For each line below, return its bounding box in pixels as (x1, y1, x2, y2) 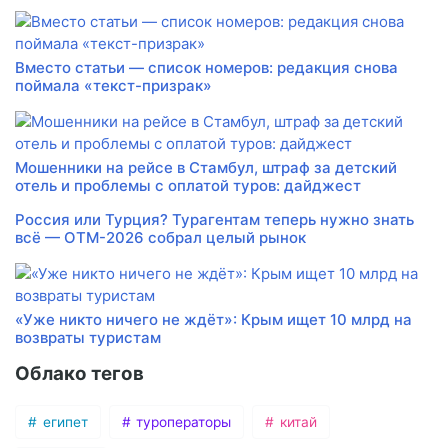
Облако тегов (15, 362, 144, 386)
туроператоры (132, 414, 232, 431)
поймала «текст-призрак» (15, 76, 212, 96)
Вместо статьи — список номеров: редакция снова (15, 58, 398, 78)
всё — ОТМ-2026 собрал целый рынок (15, 228, 306, 248)
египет (38, 414, 88, 431)
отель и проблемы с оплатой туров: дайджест (15, 176, 361, 196)
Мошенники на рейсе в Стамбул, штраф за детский (15, 158, 397, 178)
